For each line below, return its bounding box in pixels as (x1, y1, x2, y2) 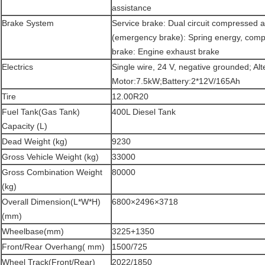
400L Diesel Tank (112, 107, 176, 117)
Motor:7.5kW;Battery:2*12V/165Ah (112, 76, 240, 86)
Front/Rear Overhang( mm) (2, 242, 105, 252)
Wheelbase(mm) (2, 227, 64, 237)
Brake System (2, 18, 54, 28)
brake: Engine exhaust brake (112, 47, 219, 57)
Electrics (2, 62, 33, 72)
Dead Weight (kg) (2, 137, 67, 147)
